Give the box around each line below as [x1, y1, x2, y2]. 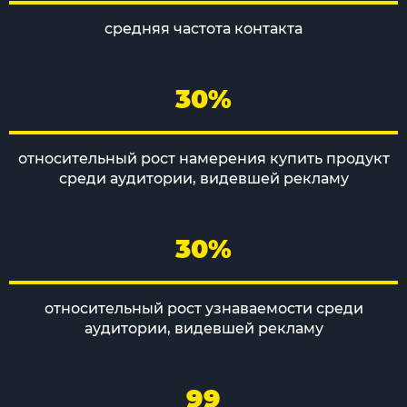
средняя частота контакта [104, 20, 303, 37]
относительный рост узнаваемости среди [44, 300, 363, 317]
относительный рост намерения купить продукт [17, 150, 390, 167]
